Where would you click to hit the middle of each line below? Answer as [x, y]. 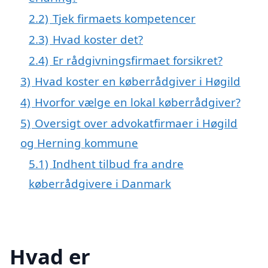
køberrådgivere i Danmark [100, 183]
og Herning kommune [79, 142]
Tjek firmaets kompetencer [124, 18]
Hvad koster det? [98, 39]
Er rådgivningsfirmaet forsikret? [138, 60]
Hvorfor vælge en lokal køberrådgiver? [138, 102]
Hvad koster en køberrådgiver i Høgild [138, 81]
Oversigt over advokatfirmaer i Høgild [136, 123]
